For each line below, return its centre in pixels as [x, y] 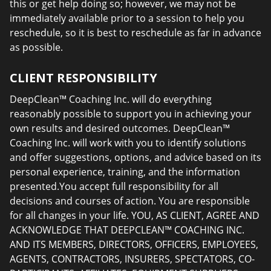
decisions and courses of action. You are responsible [130, 201]
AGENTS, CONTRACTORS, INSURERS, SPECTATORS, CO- [132, 259]
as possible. [36, 47]
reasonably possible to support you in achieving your [131, 114]
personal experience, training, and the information [125, 172]
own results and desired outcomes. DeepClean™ [120, 128]
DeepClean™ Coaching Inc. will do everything [111, 99]
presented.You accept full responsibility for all [114, 186]
